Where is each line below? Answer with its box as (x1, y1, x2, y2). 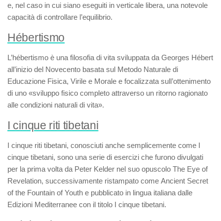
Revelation (7, 177, 41, 185)
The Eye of (173, 165, 208, 173)
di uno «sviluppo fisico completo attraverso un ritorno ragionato (7, 89, 208, 97)
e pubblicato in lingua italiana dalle (83, 188, 192, 197)
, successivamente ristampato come (41, 177, 161, 185)
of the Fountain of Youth (7, 188, 83, 197)
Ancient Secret (161, 177, 208, 185)
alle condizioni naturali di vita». (7, 101, 104, 109)
